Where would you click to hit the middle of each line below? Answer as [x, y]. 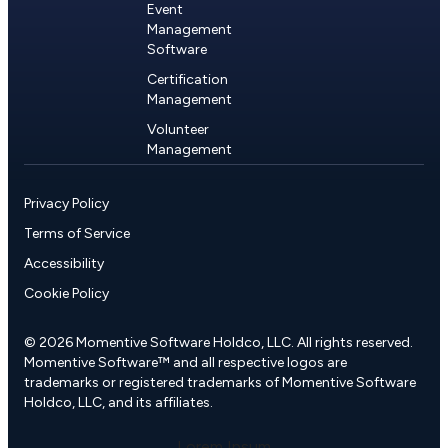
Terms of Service [77, 233]
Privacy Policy [66, 203]
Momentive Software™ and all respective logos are [185, 362]
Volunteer [178, 129]
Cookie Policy [66, 293]
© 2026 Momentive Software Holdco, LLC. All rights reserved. [218, 342]
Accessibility [64, 263]
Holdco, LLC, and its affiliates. [118, 402]
